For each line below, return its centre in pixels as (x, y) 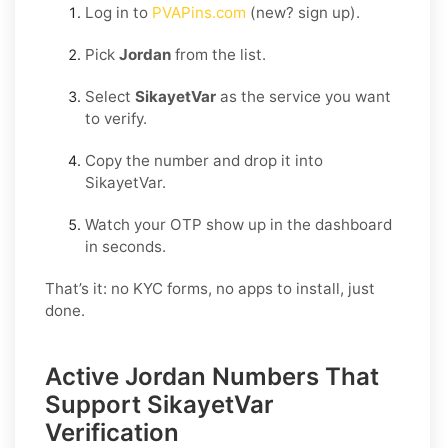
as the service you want (303, 96)
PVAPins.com (197, 12)
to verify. (116, 118)
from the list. (218, 54)
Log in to (116, 12)
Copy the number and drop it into (204, 160)
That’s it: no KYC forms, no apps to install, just (210, 288)
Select (110, 96)
